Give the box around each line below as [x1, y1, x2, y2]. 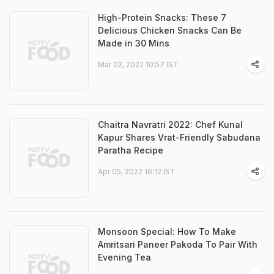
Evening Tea [98, 252, 151, 263]
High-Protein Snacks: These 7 [98, 12, 226, 23]
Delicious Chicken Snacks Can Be [98, 25, 242, 36]
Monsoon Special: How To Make [98, 226, 236, 237]
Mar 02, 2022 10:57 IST [98, 60, 179, 70]
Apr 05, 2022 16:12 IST [98, 167, 176, 177]
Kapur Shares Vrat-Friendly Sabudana [98, 132, 261, 143]
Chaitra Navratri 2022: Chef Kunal [98, 119, 243, 130]
